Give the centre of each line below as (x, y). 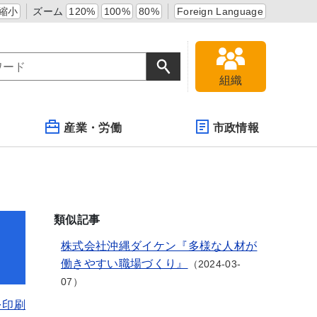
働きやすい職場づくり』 (125, 264)
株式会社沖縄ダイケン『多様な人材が (159, 246)
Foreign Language (220, 11)
